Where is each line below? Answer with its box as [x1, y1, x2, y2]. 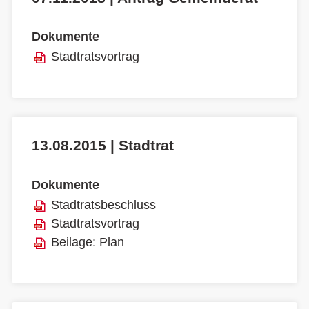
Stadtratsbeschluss [51, 198, 156, 212]
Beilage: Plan [51, 235, 124, 250]
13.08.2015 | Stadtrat [32, 137, 174, 154]
